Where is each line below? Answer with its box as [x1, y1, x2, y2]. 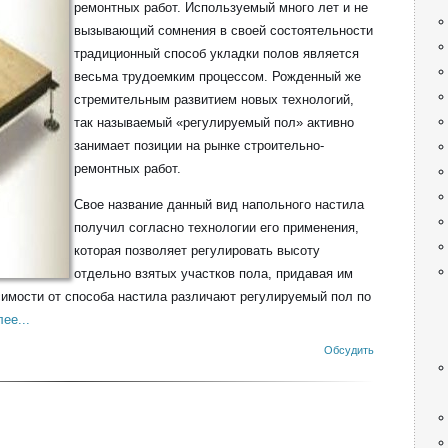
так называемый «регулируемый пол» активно [74, 115, 354, 130]
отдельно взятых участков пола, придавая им [74, 266, 353, 281]
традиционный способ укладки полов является [74, 46, 359, 61]
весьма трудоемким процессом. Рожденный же [74, 69, 361, 84]
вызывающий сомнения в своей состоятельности [74, 23, 373, 38]
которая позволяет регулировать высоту [74, 243, 320, 258]
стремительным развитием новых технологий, [74, 92, 354, 107]
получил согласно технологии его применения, [74, 220, 359, 235]
